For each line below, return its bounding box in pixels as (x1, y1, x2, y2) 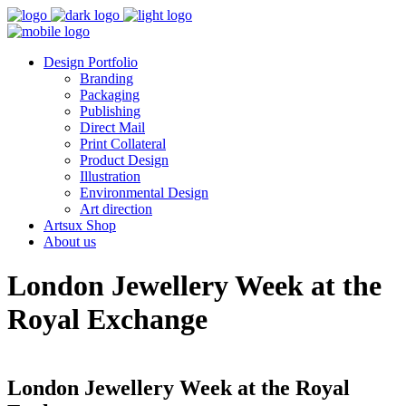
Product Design (80, 152, 169, 168)
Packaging (80, 87, 140, 102)
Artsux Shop (43, 217, 116, 233)
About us (43, 234, 96, 249)
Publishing (80, 103, 140, 119)
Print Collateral (80, 136, 166, 151)
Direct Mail (80, 120, 145, 135)
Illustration (80, 169, 140, 184)
